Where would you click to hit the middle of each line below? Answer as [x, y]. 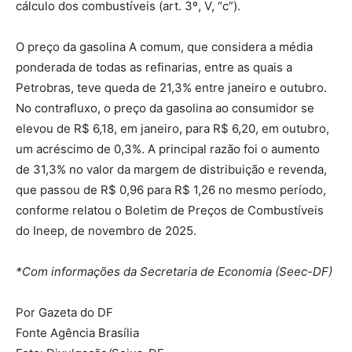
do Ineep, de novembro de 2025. [106, 230]
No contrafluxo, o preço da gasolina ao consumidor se [165, 108]
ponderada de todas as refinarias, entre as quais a [154, 67]
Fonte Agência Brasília [77, 332]
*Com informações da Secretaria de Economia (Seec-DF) [174, 271]
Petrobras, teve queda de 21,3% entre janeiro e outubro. [171, 87]
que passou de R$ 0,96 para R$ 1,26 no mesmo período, [171, 189]
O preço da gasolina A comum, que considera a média [164, 46]
